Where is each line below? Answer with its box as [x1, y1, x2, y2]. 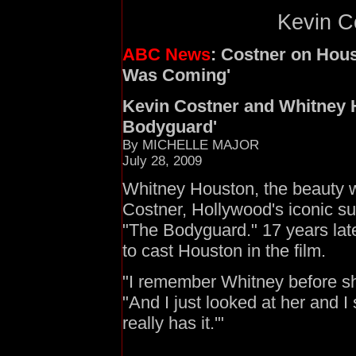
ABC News [122, 44, 211, 65]
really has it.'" [122, 313, 224, 333]
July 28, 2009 [122, 153, 202, 168]
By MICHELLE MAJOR [122, 137, 259, 153]
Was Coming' [122, 65, 230, 86]
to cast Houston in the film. [122, 241, 326, 261]
